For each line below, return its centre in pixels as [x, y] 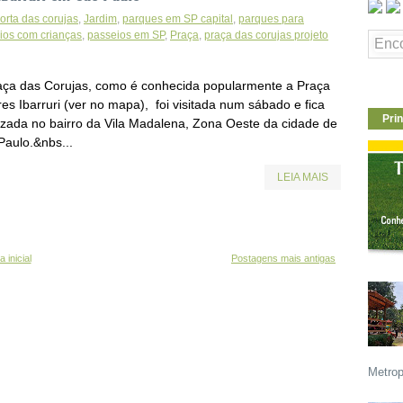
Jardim [100, 18]
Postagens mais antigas [283, 258]
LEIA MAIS [303, 177]
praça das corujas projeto [266, 35]
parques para [271, 18]
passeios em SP [126, 35]
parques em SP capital [178, 18]
